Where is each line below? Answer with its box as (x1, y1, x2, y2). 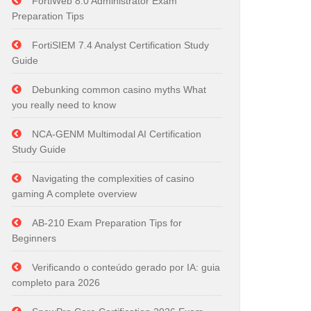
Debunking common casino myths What (32, 84, 206, 95)
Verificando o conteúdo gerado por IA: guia (32, 262, 220, 273)
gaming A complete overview (12, 188, 137, 199)
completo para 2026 (12, 277, 100, 288)
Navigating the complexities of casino (32, 173, 194, 184)
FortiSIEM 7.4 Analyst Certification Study (32, 40, 209, 51)
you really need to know (12, 99, 116, 110)
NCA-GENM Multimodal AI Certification (32, 128, 201, 140)
